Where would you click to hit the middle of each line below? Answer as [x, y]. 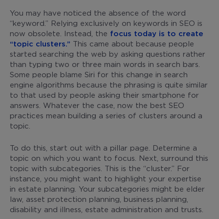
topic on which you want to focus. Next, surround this [109, 158]
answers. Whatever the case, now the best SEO [97, 105]
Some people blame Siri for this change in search [99, 74]
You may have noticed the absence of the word [98, 12]
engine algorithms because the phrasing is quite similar [109, 84]
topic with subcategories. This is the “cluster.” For [100, 168]
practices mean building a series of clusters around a [106, 115]
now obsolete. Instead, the [60, 33]
